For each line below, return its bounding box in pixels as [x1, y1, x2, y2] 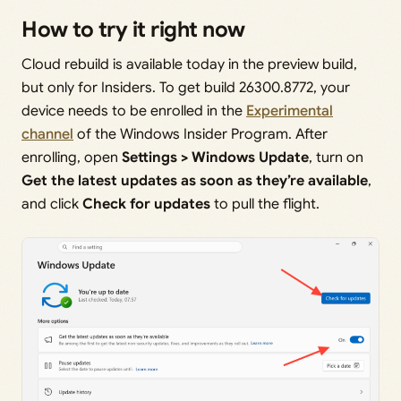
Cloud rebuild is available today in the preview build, [21, 55, 357, 74]
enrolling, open [21, 149, 122, 167]
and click [21, 195, 82, 214]
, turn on [309, 149, 363, 167]
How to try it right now [21, 16, 245, 44]
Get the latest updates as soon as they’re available [21, 172, 368, 191]
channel [21, 125, 73, 144]
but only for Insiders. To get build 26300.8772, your [21, 79, 350, 98]
